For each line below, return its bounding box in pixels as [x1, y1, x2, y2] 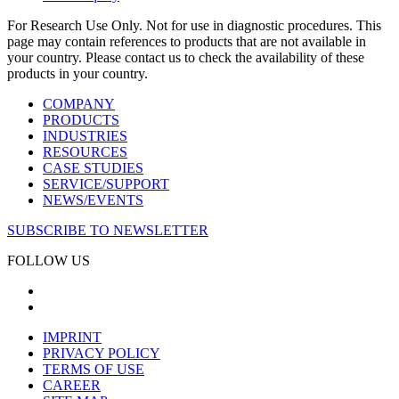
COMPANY [43, 95, 115, 111]
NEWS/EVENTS [43, 191, 143, 208]
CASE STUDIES [43, 159, 143, 175]
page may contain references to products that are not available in [7, 33, 366, 49]
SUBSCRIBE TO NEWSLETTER [7, 222, 208, 238]
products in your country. [7, 65, 148, 81]
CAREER [43, 377, 101, 393]
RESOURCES [43, 143, 127, 159]
